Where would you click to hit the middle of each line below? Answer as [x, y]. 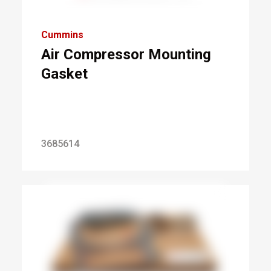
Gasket [64, 74]
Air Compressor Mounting [126, 54]
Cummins [62, 35]
